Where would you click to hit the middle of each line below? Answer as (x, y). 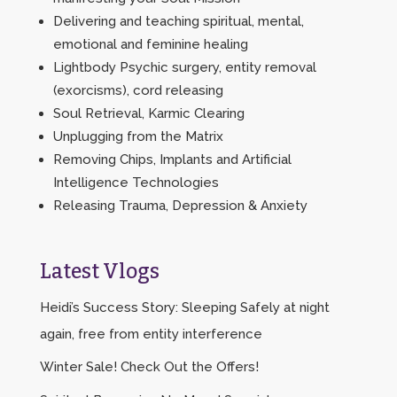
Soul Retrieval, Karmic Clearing (148, 113)
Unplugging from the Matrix (138, 136)
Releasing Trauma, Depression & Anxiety (180, 205)
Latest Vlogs (99, 271)
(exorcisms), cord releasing (138, 90)
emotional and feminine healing (150, 44)
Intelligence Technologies (136, 182)
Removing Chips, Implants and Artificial (172, 159)
